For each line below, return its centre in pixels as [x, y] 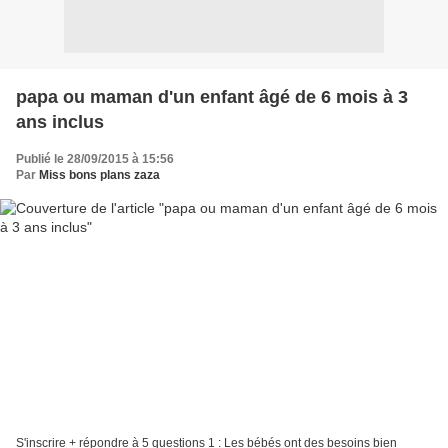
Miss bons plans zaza [99, 175]
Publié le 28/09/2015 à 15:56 [95, 159]
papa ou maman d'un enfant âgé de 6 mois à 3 [212, 97]
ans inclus [60, 122]
